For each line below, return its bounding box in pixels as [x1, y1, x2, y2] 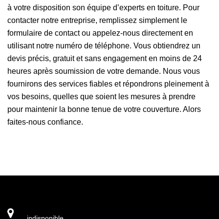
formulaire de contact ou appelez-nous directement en [7, 28, 193, 37]
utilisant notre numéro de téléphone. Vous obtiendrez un [7, 41, 200, 50]
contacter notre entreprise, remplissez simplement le [7, 16, 187, 24]
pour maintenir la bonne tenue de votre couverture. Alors [7, 105, 201, 113]
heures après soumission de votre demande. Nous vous [7, 66, 200, 75]
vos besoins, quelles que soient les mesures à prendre [7, 92, 196, 101]
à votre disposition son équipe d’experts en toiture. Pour [7, 3, 199, 12]
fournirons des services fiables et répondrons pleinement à [7, 79, 209, 88]
